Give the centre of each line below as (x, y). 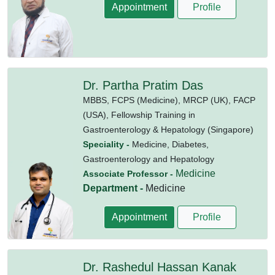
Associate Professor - (129, 174)
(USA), (97, 115)
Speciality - (107, 145)
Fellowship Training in (153, 115)
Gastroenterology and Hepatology (148, 159)
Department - (114, 188)
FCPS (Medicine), (147, 100)
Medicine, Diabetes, (170, 145)
